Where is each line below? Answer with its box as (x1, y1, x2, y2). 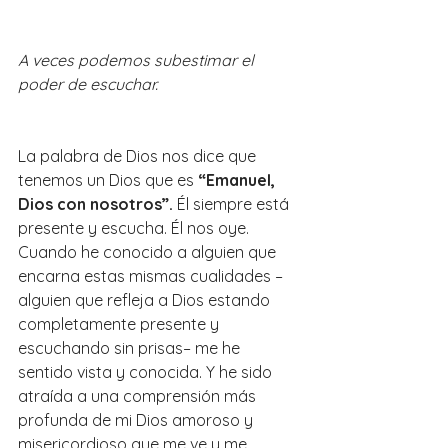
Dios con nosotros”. (18, 194, 173, 215)
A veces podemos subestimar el (18, 50, 258, 71)
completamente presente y (18, 314, 223, 335)
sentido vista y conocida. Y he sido (18, 362, 276, 383)
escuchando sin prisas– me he (18, 338, 244, 359)
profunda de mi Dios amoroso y (18, 410, 257, 431)
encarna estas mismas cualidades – (18, 266, 283, 287)
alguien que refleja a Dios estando (18, 290, 274, 311)
